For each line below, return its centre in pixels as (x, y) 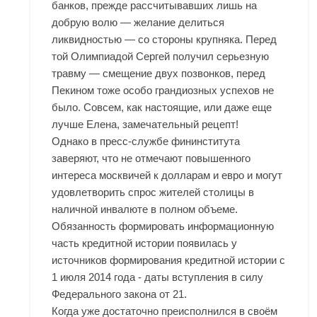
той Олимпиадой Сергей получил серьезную (161, 56)
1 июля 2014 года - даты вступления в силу (158, 277)
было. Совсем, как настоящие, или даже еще (162, 107)
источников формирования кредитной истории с (169, 260)
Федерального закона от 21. (120, 294)
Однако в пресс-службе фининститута (146, 141)
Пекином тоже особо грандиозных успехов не (163, 90)
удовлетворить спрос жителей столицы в (153, 192)
